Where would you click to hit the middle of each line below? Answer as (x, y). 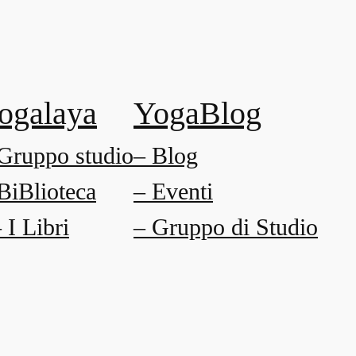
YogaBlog (197, 114)
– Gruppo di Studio (226, 228)
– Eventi (173, 192)
